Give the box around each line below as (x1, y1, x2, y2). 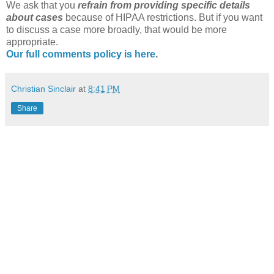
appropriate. (6, 37, 58, 48)
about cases (6, 12, 63, 23)
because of (63, 12, 116, 23)
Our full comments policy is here (6, 49, 155, 60)
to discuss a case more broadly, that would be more (6, 24, 227, 35)
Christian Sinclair (11, 84, 76, 94)
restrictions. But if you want (144, 12, 262, 23)
